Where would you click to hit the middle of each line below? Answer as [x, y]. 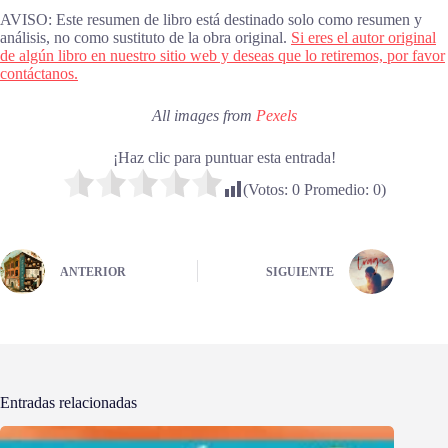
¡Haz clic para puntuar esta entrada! [224, 157]
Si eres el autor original [363, 37]
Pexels [276, 115]
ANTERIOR [93, 272]
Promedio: [336, 189]
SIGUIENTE [300, 272]
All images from [203, 115]
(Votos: [267, 189]
